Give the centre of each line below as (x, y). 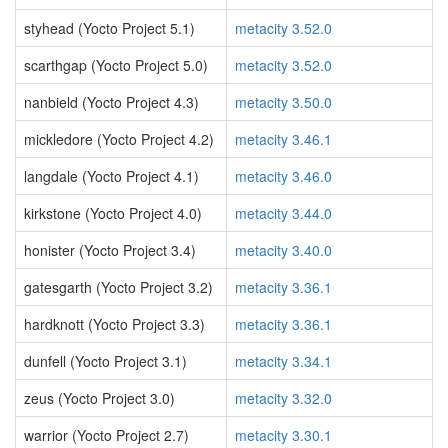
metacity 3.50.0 (283, 102)
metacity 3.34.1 (283, 361)
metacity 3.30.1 (283, 435)
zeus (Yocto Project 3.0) (99, 398)
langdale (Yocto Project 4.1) (111, 176)
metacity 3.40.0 (283, 250)
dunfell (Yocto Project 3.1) (105, 361)
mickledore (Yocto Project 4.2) (119, 139)
